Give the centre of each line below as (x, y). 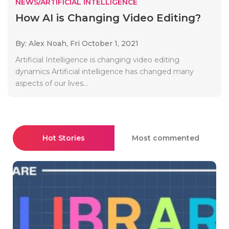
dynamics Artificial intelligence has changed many (105, 71)
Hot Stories (64, 138)
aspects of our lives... (52, 83)
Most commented (165, 138)
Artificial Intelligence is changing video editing (97, 60)
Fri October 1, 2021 (104, 43)
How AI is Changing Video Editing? (108, 18)
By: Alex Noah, (43, 43)
